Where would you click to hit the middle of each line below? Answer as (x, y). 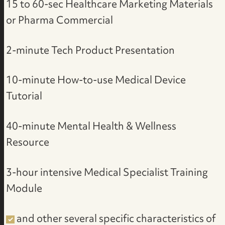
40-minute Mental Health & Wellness (91, 127)
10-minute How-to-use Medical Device (96, 81)
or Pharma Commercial (60, 21)
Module (24, 189)
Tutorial (24, 97)
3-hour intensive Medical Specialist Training (107, 173)
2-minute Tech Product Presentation (91, 51)
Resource (28, 143)
